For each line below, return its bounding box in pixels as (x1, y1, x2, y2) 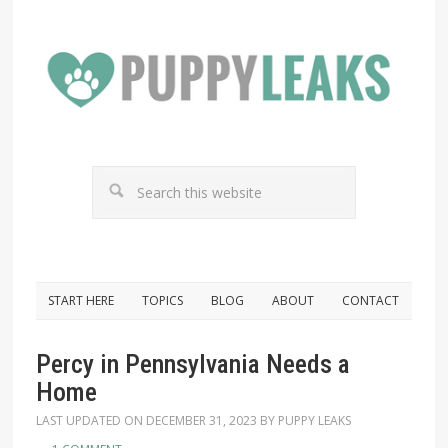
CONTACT (342, 292, 400, 309)
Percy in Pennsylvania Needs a (35, 349, 350, 379)
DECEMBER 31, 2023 (145, 412, 257, 429)
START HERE (48, 292, 115, 309)
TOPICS (142, 292, 184, 309)
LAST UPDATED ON (35, 412, 146, 429)
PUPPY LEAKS (277, 412, 351, 429)
